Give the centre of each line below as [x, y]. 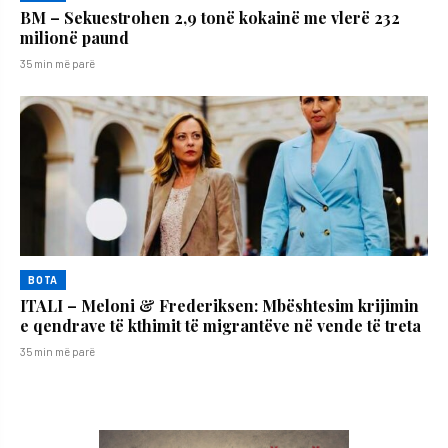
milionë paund [74, 37]
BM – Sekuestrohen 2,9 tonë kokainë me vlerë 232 [210, 17]
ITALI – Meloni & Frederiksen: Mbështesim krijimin [219, 305]
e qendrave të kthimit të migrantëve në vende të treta [220, 325]
